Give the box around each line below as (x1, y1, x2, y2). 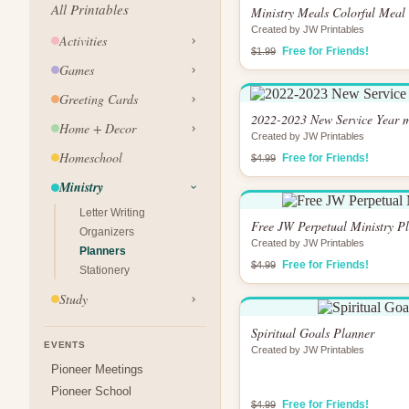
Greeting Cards (59, 90, 138, 108)
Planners (79, 245, 126, 257)
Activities (59, 32, 107, 49)
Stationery (79, 264, 130, 277)
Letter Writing (79, 206, 145, 219)
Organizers (79, 225, 134, 238)
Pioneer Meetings (51, 362, 143, 376)
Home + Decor (59, 120, 136, 137)
